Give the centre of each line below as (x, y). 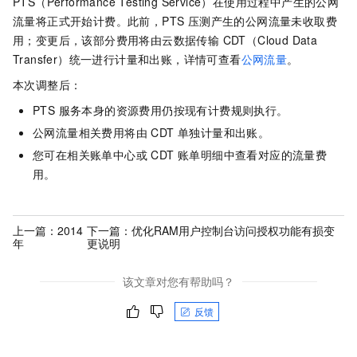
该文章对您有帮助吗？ (178, 281)
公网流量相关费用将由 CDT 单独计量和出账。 (151, 132)
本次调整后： (47, 84)
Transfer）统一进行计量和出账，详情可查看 (127, 59)
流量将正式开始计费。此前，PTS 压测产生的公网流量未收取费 (175, 21)
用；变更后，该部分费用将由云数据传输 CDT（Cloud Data (165, 40)
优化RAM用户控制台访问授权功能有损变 (233, 230)
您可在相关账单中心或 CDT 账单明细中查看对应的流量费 (180, 155)
